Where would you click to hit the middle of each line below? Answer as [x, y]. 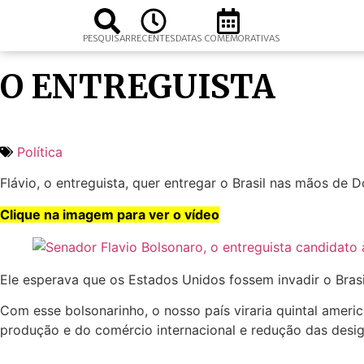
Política [40, 152]
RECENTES [153, 38]
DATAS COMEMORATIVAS [228, 38]
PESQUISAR [107, 38]
